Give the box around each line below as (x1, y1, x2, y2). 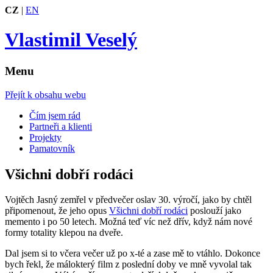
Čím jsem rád (29, 110, 80, 121)
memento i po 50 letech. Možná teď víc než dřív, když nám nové (5, 216, 252, 227)
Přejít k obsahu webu (5, 89, 86, 100)
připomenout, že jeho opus (5, 205, 109, 216)
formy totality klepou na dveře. (5, 227, 123, 238)
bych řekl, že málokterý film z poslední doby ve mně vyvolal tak (5, 259, 252, 270)
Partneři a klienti (29, 121, 92, 132)
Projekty (29, 132, 62, 143)
